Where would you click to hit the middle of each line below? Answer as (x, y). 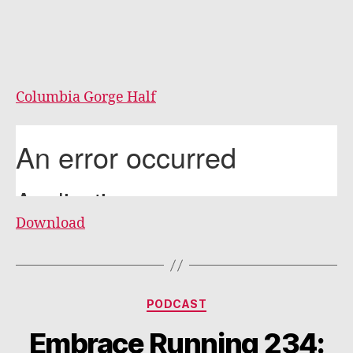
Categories (211, 301)
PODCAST (176, 304)
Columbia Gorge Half (86, 97)
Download (50, 223)
